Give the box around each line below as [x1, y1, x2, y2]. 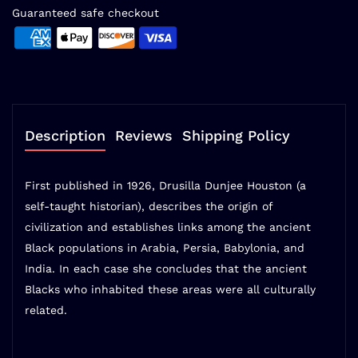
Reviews [115, 127, 173, 145]
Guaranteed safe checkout [12, 6, 159, 20]
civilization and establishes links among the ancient [25, 221, 311, 234]
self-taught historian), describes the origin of [25, 200, 272, 213]
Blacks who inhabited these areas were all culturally [25, 283, 316, 296]
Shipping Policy [182, 127, 290, 145]
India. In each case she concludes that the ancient [25, 262, 307, 276]
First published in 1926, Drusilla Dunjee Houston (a [25, 179, 306, 193]
